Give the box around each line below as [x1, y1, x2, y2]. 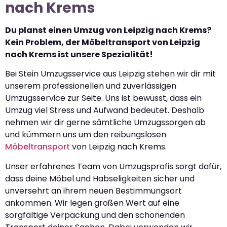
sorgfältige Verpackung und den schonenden [5, 209, 185, 221]
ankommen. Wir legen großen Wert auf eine [5, 197, 179, 209]
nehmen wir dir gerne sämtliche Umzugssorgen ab [5, 117, 206, 129]
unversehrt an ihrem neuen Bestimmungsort [5, 184, 182, 197]
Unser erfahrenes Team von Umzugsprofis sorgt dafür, [5, 160, 221, 172]
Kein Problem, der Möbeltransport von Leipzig [5, 36, 200, 48]
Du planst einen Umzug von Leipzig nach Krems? [5, 24, 211, 36]
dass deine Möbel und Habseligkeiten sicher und [5, 172, 195, 184]
